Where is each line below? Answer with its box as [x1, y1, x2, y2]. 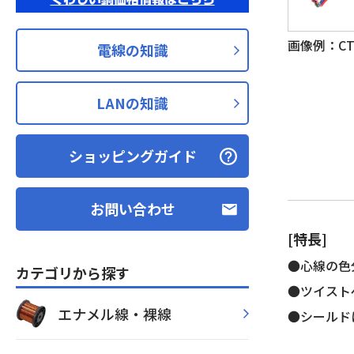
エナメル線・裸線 [58, 303, 171, 324]
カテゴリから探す [16, 262, 130, 283]
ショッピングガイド [68, 145, 197, 166]
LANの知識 [96, 92, 168, 113]
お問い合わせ [89, 198, 175, 219]
